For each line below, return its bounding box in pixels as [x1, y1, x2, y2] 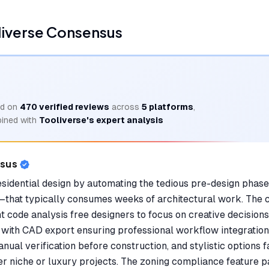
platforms [147, 102, 193, 112]
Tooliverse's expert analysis [39, 115, 163, 125]
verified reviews [37, 102, 109, 112]
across [109, 102, 139, 112]
